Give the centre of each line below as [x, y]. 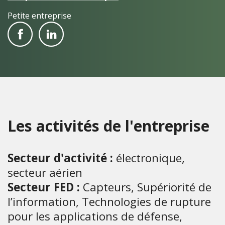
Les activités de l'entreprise [108, 126]
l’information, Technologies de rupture [109, 202]
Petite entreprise [39, 16]
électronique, [149, 158]
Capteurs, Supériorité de [146, 187]
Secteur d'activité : [60, 158]
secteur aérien [45, 173]
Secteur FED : [44, 187]
